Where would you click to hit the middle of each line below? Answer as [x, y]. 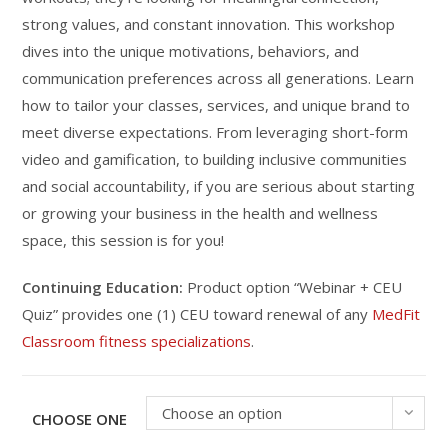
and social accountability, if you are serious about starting [219, 186]
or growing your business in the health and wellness [200, 213]
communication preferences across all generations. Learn [218, 78]
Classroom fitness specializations [137, 341]
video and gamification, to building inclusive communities [215, 159]
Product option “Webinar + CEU [293, 287]
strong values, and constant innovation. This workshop [209, 24]
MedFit [396, 314]
